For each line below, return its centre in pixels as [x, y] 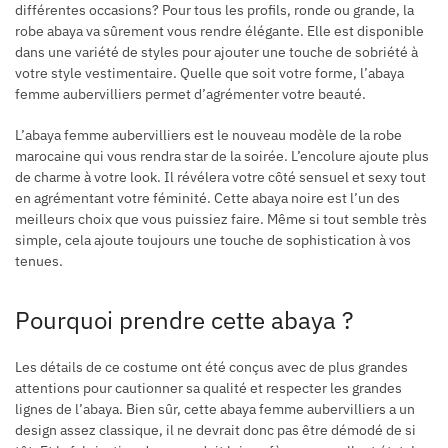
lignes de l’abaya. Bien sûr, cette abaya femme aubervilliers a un [215, 409]
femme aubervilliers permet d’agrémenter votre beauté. [190, 94]
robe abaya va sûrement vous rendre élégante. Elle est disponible [219, 31]
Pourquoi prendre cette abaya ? [184, 320]
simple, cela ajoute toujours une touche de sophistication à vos [213, 240]
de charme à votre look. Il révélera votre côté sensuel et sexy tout [220, 177]
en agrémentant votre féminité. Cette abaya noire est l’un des [207, 198]
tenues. [39, 261]
